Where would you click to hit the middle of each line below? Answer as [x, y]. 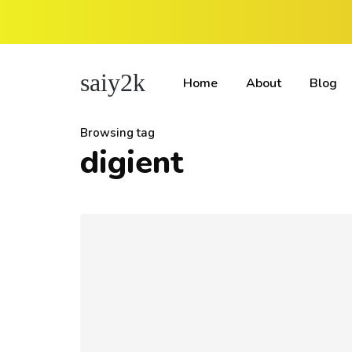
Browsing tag [117, 133]
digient [132, 163]
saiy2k [113, 82]
